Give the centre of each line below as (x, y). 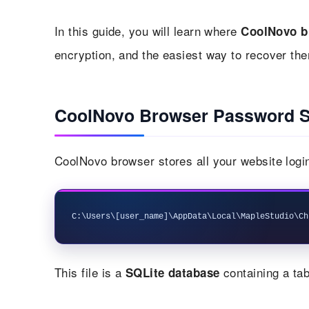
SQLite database (172, 272)
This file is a (90, 272)
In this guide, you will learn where (148, 30)
